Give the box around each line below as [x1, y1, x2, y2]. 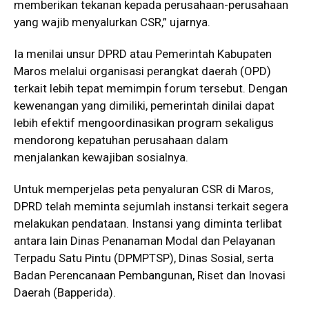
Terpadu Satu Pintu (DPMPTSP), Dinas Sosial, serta [14, 250, 274, 265]
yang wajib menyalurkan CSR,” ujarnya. [14, 14, 210, 29]
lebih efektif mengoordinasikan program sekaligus [14, 115, 274, 130]
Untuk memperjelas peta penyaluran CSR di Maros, [14, 181, 273, 196]
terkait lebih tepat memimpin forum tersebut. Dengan [14, 81, 288, 95]
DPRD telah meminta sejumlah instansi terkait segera [14, 199, 288, 213]
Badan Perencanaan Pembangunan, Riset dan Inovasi [14, 268, 286, 282]
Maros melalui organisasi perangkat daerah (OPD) [14, 63, 271, 78]
